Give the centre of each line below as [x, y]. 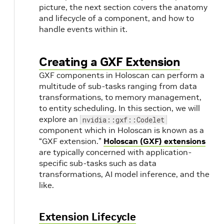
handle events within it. [83, 29]
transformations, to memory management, [120, 97]
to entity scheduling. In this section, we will [119, 108]
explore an [59, 119]
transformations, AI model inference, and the [124, 174]
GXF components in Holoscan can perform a [122, 75]
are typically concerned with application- [115, 152]
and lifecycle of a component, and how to [116, 18]
